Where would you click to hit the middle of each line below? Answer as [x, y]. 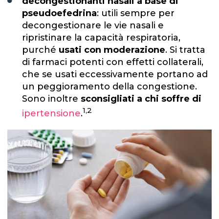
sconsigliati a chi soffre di [141, 99]
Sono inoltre [51, 99]
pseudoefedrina [59, 13]
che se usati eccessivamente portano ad [115, 74]
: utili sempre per [136, 13]
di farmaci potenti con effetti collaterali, [113, 62]
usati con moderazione [112, 50]
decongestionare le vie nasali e [93, 25]
